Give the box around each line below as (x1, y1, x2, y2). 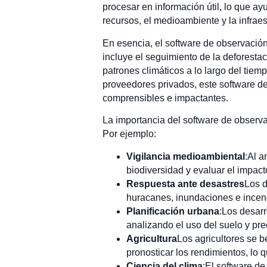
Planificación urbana (126, 206, 219, 216)
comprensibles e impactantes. (103, 92, 228, 103)
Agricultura (126, 233, 177, 244)
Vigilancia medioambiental (126, 151, 245, 162)
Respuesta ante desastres (126, 178, 244, 189)
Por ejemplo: (103, 129, 156, 139)
